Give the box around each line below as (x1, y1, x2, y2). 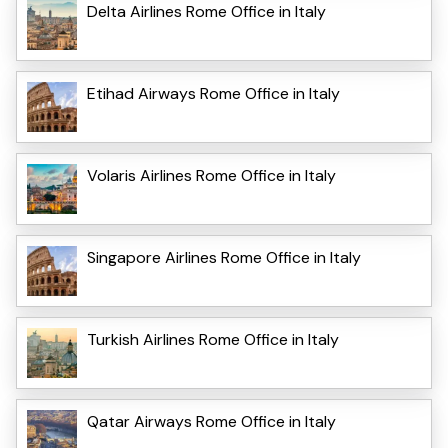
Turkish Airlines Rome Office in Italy (87, 328, 339, 350)
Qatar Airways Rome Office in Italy (87, 410, 336, 432)
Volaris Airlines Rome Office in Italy (87, 164, 336, 186)
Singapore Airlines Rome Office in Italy (87, 246, 361, 268)
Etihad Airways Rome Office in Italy (87, 82, 340, 104)
